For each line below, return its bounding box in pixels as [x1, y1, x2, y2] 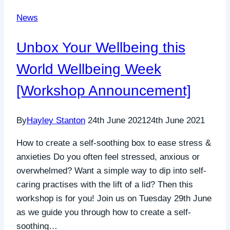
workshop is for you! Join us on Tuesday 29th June [16, 193, 212, 203]
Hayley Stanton [27, 115, 85, 125]
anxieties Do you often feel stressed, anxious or [16, 151, 200, 162]
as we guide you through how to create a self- [16, 207, 191, 217]
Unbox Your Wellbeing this [16, 39, 185, 55]
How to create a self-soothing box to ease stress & [16, 138, 211, 148]
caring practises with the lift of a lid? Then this [16, 179, 193, 189]
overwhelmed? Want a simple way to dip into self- [16, 165, 206, 176]
